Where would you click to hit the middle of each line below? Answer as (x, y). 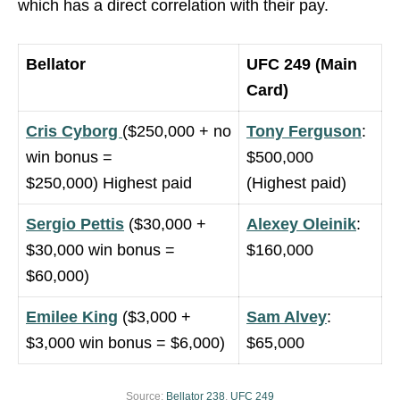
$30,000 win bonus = (100, 250)
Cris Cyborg (74, 131)
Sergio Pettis (75, 224)
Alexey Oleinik (301, 224)
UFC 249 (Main (302, 64)
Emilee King (72, 317)
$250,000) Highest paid (109, 183)
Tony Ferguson (304, 131)
